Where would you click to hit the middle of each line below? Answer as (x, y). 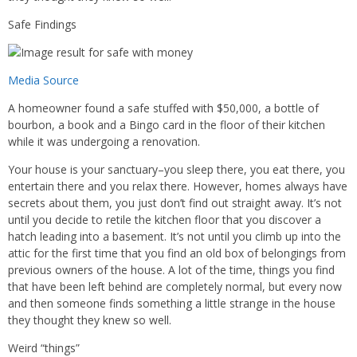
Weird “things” (44, 348)
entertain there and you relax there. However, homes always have (178, 186)
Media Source (43, 80)
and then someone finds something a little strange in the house (172, 303)
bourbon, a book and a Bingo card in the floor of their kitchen (167, 125)
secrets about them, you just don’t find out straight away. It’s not (175, 203)
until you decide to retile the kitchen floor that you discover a (165, 220)
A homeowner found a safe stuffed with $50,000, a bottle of (163, 108)
